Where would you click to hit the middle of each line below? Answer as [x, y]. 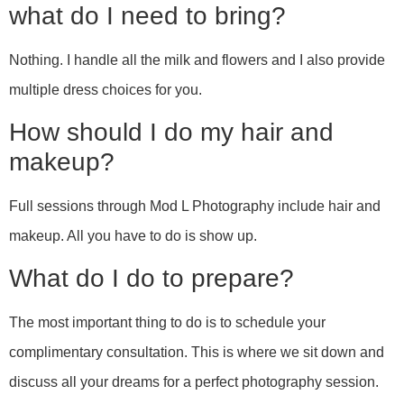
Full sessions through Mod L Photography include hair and [195, 206]
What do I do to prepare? [151, 279]
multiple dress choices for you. [106, 89]
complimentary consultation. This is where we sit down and [197, 353]
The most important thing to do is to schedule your [167, 323]
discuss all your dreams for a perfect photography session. [194, 382]
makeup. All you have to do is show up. [133, 236]
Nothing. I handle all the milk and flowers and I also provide [197, 60]
